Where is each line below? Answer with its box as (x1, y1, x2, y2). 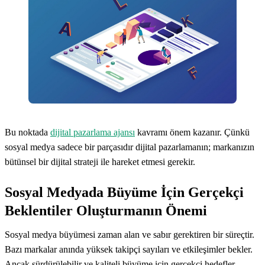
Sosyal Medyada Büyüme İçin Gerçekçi (5, 184, 244, 200)
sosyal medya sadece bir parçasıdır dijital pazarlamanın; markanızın (5, 141, 254, 152)
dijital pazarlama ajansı (50, 127, 135, 137)
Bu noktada (5, 127, 50, 137)
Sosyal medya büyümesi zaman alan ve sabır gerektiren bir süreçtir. (5, 229, 254, 240)
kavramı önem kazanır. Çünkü (135, 127, 250, 137)
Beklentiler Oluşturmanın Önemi (5, 202, 207, 218)
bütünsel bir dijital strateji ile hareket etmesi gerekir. (5, 156, 195, 167)
